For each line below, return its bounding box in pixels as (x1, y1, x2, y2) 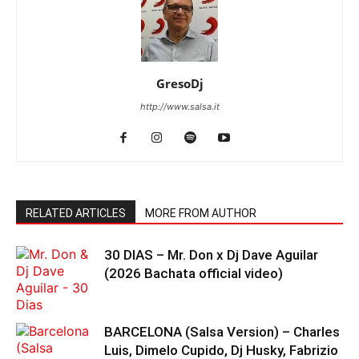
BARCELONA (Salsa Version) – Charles (104, 324, 340, 341)
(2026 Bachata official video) (104, 265, 283, 282)
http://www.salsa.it (139, 101, 220, 113)
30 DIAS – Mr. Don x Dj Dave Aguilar (104, 247, 318, 264)
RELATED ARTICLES (26, 207, 126, 220)
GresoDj (155, 75, 204, 92)
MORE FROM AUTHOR (145, 207, 256, 220)
